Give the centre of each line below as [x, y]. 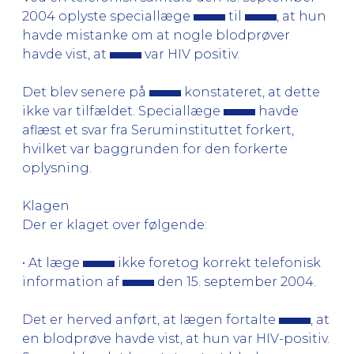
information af [72, 281]
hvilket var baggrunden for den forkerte [155, 149]
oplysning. [57, 168]
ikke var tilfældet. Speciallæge [123, 111]
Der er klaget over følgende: [115, 224]
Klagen [46, 205]
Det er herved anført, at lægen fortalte [151, 319]
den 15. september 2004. [235, 281]
